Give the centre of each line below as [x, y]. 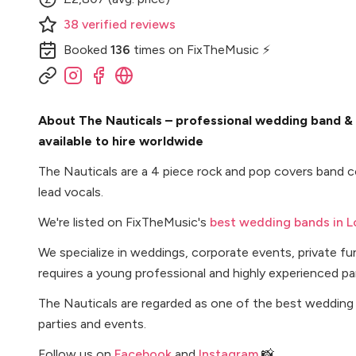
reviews [153, 24]
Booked [87, 50]
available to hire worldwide [121, 141]
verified [104, 24]
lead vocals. [71, 192]
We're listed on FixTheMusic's [124, 222]
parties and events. [92, 324]
